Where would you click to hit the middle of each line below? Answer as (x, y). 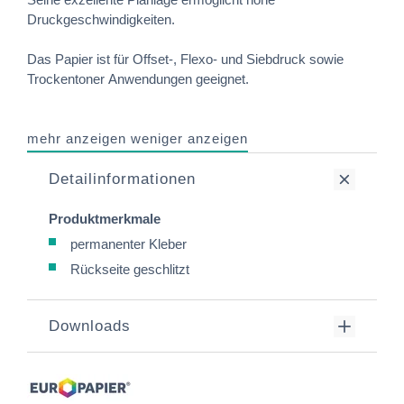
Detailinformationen (122, 179)
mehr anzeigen (77, 138)
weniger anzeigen (189, 138)
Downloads (90, 326)
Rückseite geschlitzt (130, 269)
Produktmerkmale (105, 219)
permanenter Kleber (129, 244)
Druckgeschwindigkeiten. (101, 19)
